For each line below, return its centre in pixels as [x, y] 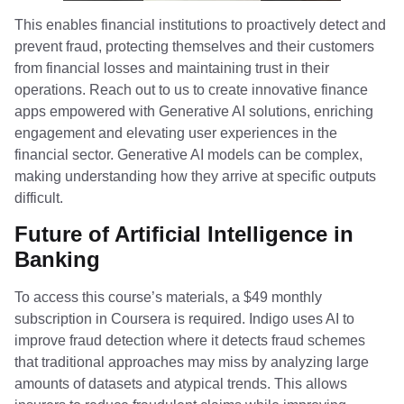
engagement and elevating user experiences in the [176, 133]
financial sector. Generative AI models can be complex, [188, 154]
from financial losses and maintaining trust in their [172, 68]
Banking [57, 259]
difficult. [39, 197]
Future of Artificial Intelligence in [184, 234]
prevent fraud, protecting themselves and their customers [194, 46]
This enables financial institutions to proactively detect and [200, 24]
